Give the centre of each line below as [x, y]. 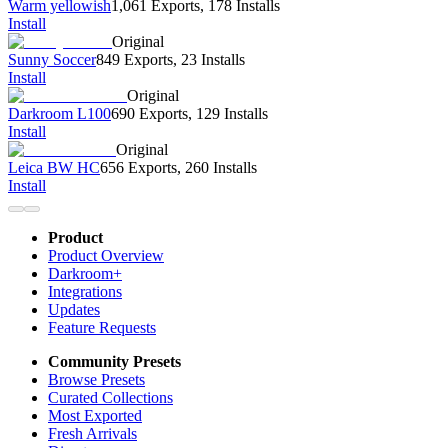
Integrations [85, 292]
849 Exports [134, 60]
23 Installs [213, 60]
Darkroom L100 [59, 114]
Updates [74, 310]
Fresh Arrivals [92, 434]
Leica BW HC [54, 168]
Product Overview [106, 256]
